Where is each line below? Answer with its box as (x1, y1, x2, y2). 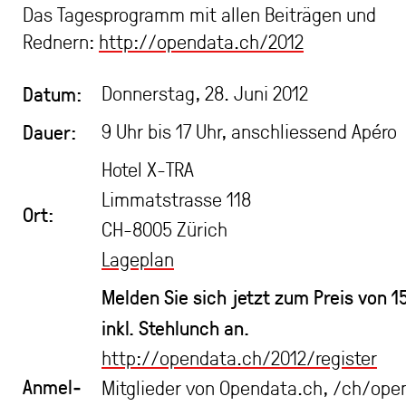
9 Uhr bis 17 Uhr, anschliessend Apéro (101, 119, 397, 143)
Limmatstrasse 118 (101, 187, 251, 211)
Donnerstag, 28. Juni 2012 (101, 81, 308, 105)
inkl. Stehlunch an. (101, 314, 249, 340)
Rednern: (23, 29, 99, 53)
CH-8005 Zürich (101, 217, 227, 241)
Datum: (23, 81, 82, 106)
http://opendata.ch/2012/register (101, 345, 377, 370)
